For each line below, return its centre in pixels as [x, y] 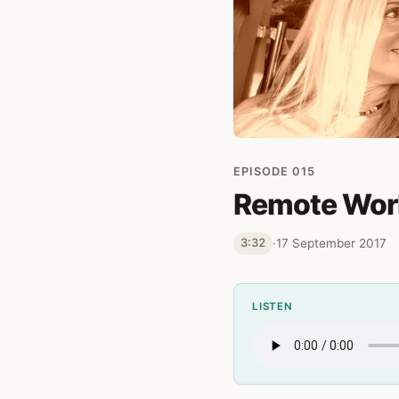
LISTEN [273, 306]
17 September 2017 [331, 243]
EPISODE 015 [275, 171]
